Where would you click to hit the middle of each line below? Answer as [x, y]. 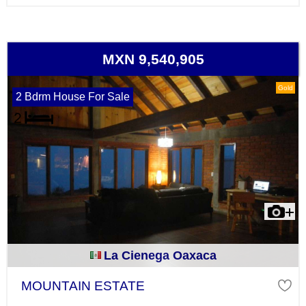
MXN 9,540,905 [153, 59]
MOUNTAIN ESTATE [83, 286]
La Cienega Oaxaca [160, 255]
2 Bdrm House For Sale [72, 96]
